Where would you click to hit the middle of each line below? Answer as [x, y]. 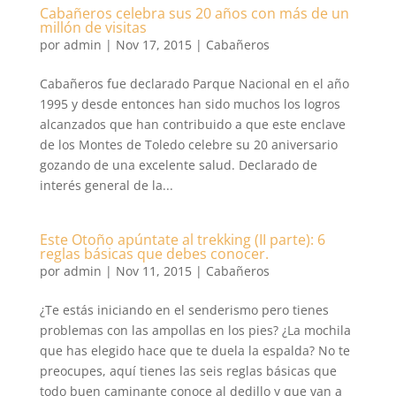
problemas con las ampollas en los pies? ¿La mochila [195, 330]
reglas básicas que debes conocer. [154, 254]
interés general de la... [106, 185]
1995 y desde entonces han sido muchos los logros [190, 104]
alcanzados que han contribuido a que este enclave [192, 124]
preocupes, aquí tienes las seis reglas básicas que [188, 371]
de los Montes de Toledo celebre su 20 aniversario [188, 145]
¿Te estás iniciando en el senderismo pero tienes [184, 310]
